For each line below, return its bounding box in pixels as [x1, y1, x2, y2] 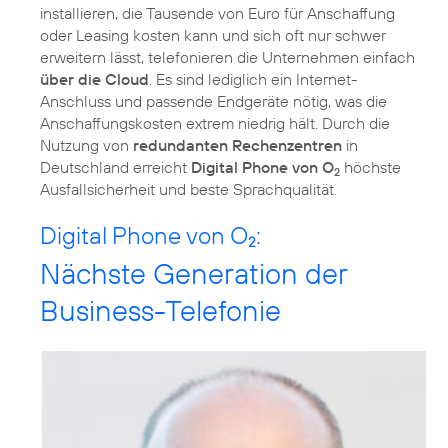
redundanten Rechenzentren [133, 135, 342, 155]
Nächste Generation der [40, 255, 347, 292]
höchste [340, 157, 401, 177]
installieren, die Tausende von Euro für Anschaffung [40, 3, 395, 23]
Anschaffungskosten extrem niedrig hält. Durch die [40, 113, 390, 133]
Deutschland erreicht [40, 157, 191, 177]
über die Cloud [40, 69, 149, 89]
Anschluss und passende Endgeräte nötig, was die [40, 91, 387, 111]
